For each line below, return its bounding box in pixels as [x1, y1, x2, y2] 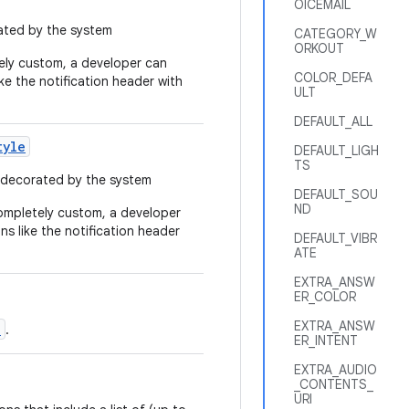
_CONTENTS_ [294, 376, 373, 393]
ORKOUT [294, 40, 344, 57]
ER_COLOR [294, 288, 356, 305]
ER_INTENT [294, 332, 358, 349]
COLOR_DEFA [294, 69, 372, 86]
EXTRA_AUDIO [294, 362, 377, 378]
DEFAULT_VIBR [294, 230, 377, 246]
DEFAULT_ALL [294, 113, 372, 130]
